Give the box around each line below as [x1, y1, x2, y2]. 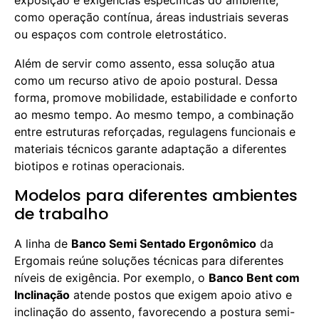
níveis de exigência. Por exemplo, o [14, 271, 209, 285]
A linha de [14, 236, 71, 251]
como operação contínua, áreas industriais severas [14, 10, 288, 24]
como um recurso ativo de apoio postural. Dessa [14, 73, 278, 88]
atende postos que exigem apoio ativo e [70, 288, 292, 302]
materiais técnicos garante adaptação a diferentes [14, 142, 286, 156]
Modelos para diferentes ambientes [14, 184, 298, 206]
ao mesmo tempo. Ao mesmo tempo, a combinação [14, 108, 294, 122]
